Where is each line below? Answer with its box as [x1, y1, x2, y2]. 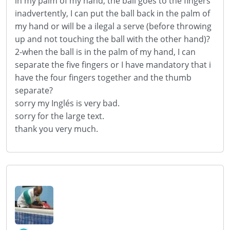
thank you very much [15, 123, 96, 135]
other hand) [160, 33, 206, 45]
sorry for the [15, 110, 64, 122]
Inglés [51, 98, 74, 109]
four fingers [50, 72, 95, 83]
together [98, 72, 131, 83]
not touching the [44, 33, 109, 45]
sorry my [15, 98, 49, 109]
